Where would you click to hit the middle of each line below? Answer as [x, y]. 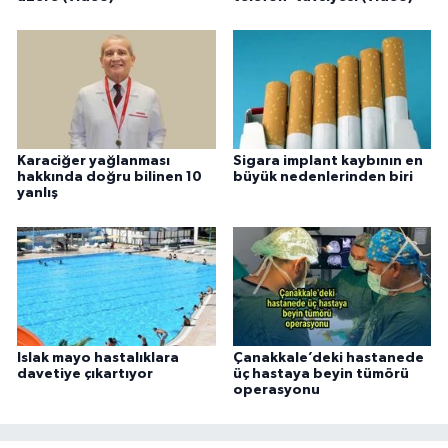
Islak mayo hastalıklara [98, 358]
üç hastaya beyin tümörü [320, 374]
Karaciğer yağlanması [93, 161]
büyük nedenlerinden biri [322, 177]
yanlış [37, 193]
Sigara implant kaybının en [327, 161]
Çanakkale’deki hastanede [328, 358]
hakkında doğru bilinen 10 [109, 177]
